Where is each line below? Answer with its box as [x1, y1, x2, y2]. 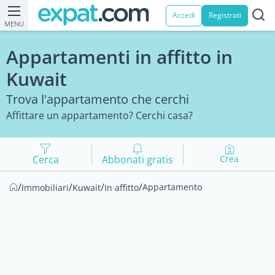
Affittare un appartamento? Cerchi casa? [6, 109, 193, 122]
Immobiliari [21, 182, 69, 193]
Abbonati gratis [102, 153, 173, 166]
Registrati [209, 10, 241, 20]
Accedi [172, 10, 195, 20]
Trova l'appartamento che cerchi [6, 91, 189, 107]
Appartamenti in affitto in [6, 44, 233, 69]
